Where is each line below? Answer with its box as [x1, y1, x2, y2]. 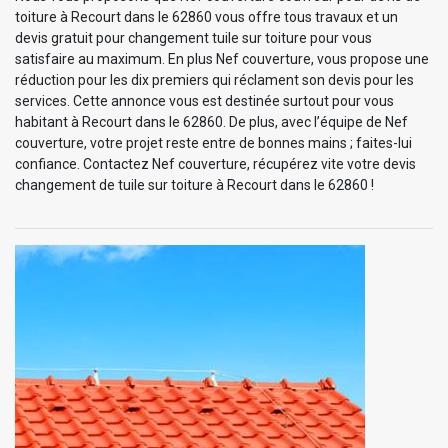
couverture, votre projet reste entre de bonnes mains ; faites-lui [15, 134, 412, 151]
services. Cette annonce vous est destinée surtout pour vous [15, 92, 394, 109]
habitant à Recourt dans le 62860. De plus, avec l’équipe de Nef [15, 113, 408, 130]
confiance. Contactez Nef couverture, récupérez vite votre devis [15, 155, 416, 172]
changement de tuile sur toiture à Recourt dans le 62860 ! [15, 176, 374, 193]
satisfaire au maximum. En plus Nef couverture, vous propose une [15, 50, 429, 67]
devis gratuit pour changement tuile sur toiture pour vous [15, 29, 372, 46]
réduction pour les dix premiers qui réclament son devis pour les [15, 71, 414, 88]
